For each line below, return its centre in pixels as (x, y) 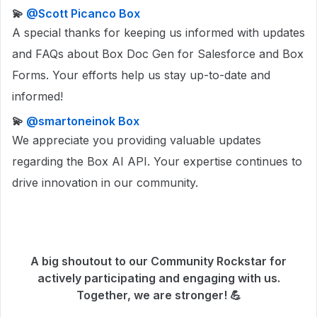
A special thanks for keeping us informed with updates (158, 32)
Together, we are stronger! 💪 (158, 295)
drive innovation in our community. (105, 182)
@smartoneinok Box (83, 121)
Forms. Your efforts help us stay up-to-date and (141, 75)
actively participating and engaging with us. (158, 278)
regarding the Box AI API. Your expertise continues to (157, 161)
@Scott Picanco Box (83, 13)
